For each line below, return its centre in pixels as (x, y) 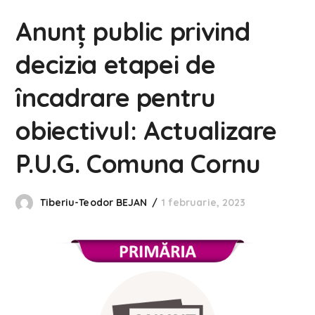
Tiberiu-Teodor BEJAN (94, 202)
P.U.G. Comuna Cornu (138, 163)
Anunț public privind (133, 31)
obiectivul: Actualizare (147, 130)
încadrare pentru (116, 97)
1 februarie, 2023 (204, 202)
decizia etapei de (116, 64)
